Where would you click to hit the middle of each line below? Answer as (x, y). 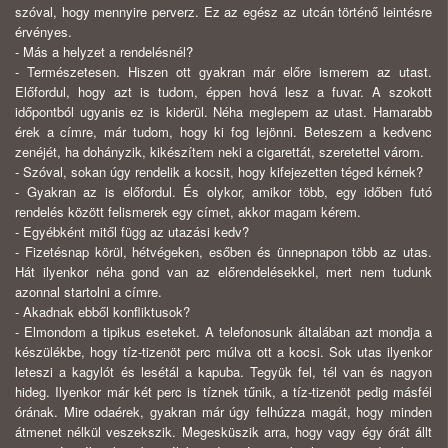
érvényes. (43, 32)
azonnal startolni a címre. (88, 292)
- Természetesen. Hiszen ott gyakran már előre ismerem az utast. (223, 72)
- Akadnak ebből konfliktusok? (102, 312)
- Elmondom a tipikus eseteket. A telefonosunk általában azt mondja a (223, 332)
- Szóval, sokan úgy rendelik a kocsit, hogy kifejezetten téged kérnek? (219, 172)
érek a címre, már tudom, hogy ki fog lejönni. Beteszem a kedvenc (223, 132)
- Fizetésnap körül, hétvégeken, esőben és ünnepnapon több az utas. (223, 252)
